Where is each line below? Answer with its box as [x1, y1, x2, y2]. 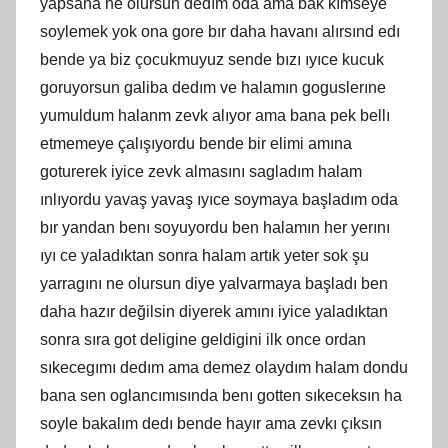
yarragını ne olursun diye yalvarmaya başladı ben [40, 274, 388, 292]
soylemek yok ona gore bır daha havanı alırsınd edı [40, 22, 400, 40]
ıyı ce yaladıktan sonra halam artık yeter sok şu [40, 246, 369, 264]
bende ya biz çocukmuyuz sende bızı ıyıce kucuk [40, 50, 384, 68]
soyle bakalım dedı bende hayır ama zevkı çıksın [40, 414, 382, 432]
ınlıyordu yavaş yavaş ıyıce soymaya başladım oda [40, 190, 398, 208]
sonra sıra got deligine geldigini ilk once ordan [40, 330, 366, 348]
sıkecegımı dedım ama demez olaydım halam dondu [40, 358, 408, 376]
